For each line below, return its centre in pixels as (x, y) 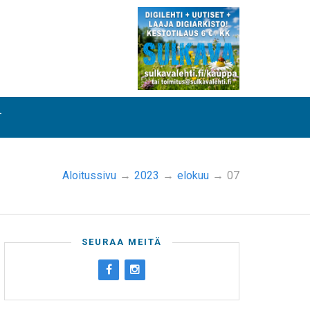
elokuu (193, 175)
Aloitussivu (89, 175)
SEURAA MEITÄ (122, 242)
